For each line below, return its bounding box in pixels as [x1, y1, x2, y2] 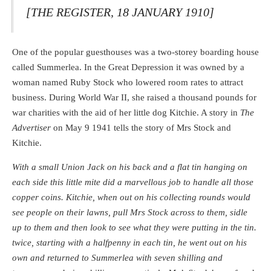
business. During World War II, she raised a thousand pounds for [12, 93, 256, 103]
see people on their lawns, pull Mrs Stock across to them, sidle [12, 207, 247, 218]
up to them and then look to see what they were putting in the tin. [12, 223, 256, 233]
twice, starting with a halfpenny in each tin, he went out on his [12, 238, 247, 248]
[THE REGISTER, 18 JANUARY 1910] [26, 5, 214, 19]
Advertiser [12, 123, 51, 133]
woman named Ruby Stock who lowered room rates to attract [12, 77, 243, 88]
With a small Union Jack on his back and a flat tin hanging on [12, 162, 247, 172]
